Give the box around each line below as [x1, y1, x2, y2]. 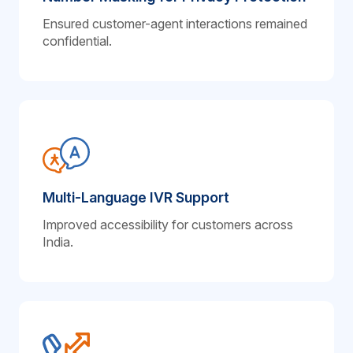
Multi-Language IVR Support [43, 188, 229, 206]
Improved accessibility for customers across [43, 216, 293, 232]
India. [43, 233, 73, 250]
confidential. [43, 32, 112, 49]
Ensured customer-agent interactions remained [43, 15, 307, 32]
